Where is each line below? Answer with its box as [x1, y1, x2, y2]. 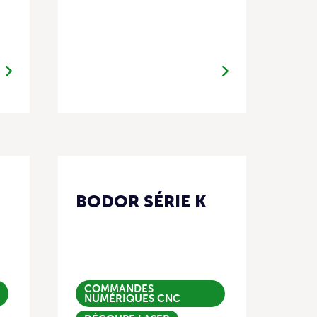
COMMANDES [84, 282, 154, 296]
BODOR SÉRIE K [76, 191, 207, 212]
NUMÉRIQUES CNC [84, 292, 180, 306]
